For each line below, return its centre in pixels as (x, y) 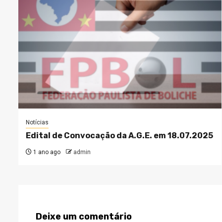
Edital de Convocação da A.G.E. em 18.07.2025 (119, 136)
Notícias (37, 122)
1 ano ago (46, 152)
